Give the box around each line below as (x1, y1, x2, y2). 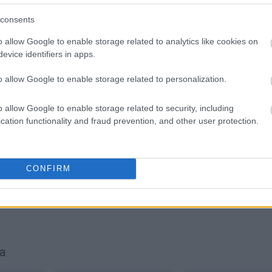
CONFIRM (25, 164, 71, 173)
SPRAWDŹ (27, 2, 72, 14)
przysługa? (5, 186, 54, 199)
